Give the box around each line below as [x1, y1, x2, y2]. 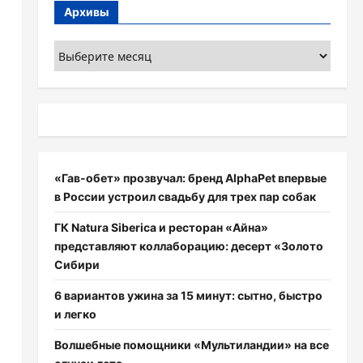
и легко [53, 307, 96, 321]
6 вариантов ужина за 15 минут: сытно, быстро [53, 288, 322, 302]
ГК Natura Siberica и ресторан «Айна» [53, 220, 268, 234]
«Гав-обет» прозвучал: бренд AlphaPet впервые [53, 171, 327, 185]
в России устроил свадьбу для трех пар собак [53, 190, 316, 203]
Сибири [53, 258, 100, 271]
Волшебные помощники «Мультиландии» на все [53, 338, 329, 352]
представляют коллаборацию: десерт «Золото [53, 239, 323, 253]
